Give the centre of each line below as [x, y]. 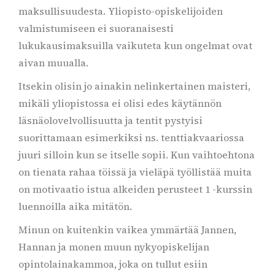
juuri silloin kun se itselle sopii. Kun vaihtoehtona [137, 155]
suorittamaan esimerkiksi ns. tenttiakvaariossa [131, 137]
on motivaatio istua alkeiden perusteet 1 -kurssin [135, 189]
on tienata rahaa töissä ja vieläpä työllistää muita [135, 172]
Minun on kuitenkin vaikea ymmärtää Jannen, [127, 230]
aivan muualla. [53, 63]
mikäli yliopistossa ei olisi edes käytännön [120, 103]
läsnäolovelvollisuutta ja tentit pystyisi [110, 120]
